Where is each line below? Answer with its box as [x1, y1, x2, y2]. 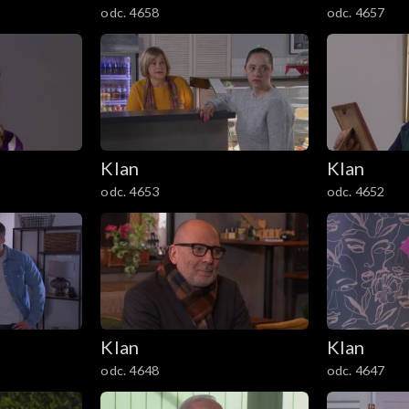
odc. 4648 [100, 362, 160, 378]
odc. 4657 [326, 5, 385, 21]
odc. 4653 [100, 184, 160, 200]
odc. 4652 [326, 184, 385, 200]
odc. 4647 [326, 362, 385, 378]
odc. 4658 [100, 5, 160, 21]
